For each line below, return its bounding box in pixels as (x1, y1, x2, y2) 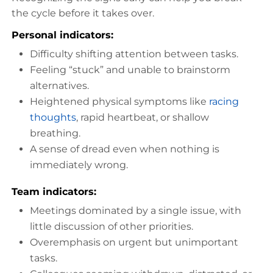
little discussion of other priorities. (30, 220, 193, 232)
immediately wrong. (30, 158, 128, 171)
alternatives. (30, 79, 89, 91)
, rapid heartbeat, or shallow (76, 111, 209, 123)
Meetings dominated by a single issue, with (30, 204, 241, 216)
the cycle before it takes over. (12, 7, 154, 19)
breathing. (30, 127, 80, 139)
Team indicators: (12, 185, 96, 197)
